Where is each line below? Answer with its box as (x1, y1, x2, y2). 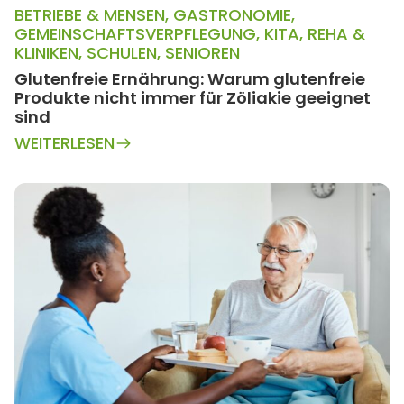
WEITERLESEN (14, 132, 115, 155)
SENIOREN (165, 41, 240, 65)
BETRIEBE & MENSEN (14, 4, 165, 27)
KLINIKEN (14, 41, 78, 65)
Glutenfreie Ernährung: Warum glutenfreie (14, 68, 365, 91)
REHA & (308, 23, 365, 46)
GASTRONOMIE (173, 4, 291, 27)
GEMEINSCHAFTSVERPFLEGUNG (14, 23, 256, 46)
